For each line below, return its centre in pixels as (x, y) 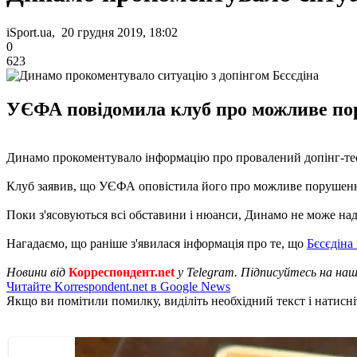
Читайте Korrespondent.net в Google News (118, 286)
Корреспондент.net (122, 272)
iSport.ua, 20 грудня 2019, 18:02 (92, 32)
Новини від (37, 272)
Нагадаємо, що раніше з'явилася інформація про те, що (157, 243)
